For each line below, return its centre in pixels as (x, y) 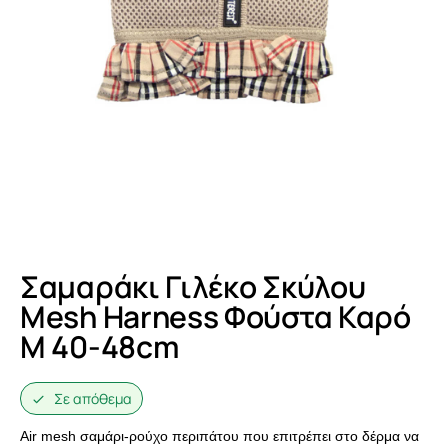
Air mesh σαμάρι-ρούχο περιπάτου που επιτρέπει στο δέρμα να (219, 436)
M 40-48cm (99, 347)
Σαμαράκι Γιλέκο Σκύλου (193, 287)
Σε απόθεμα (93, 399)
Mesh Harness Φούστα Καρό (215, 317)
